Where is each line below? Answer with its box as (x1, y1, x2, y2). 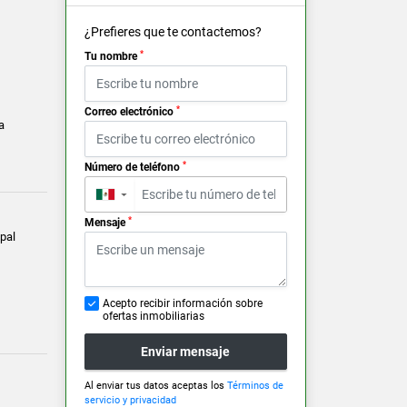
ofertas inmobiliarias (102, 310, 204, 323)
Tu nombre (84, 50, 140, 64)
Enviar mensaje (141, 343, 231, 359)
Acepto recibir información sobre (102, 297, 263, 311)
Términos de (226, 380, 283, 392)
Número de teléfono (84, 161, 183, 174)
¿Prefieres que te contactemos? (84, 25, 262, 40)
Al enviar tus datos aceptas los (84, 380, 227, 392)
